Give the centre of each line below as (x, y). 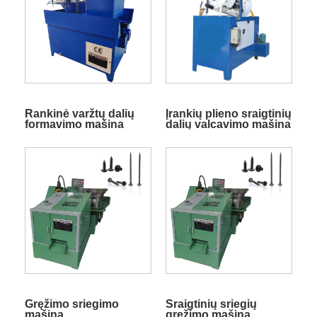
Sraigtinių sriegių (211, 304)
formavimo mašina (74, 125)
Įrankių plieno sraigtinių (228, 114)
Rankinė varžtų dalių (79, 114)
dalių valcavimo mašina (228, 125)
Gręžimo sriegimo (71, 304)
